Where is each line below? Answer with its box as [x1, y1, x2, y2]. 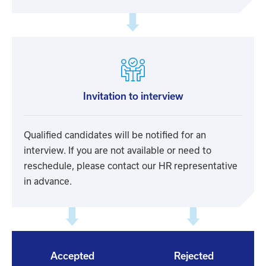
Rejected [173, 251, 214, 261]
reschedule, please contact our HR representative [24, 161, 237, 171]
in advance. [24, 176, 72, 186]
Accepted [50, 251, 94, 261]
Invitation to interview [83, 91, 183, 102]
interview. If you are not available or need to [24, 145, 211, 156]
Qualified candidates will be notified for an [24, 130, 206, 140]
